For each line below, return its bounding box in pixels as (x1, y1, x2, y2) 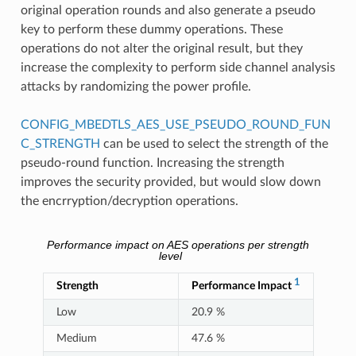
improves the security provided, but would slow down (20, 175, 321, 188)
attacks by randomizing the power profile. (20, 79, 251, 93)
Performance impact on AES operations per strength (47, 239, 309, 252)
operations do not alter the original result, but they (20, 41, 303, 55)
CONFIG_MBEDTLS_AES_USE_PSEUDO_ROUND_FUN (20, 118, 331, 131)
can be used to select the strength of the (99, 137, 328, 150)
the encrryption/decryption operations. (20, 194, 238, 207)
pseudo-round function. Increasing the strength (20, 156, 284, 169)
